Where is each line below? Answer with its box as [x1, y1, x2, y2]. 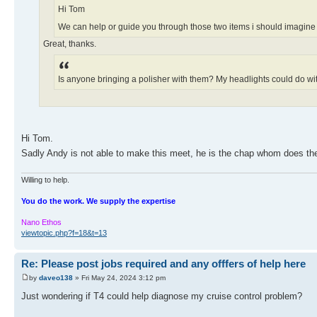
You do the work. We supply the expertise [21, 197, 175, 206]
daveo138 [39, 273, 73, 282]
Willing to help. [21, 175, 69, 185]
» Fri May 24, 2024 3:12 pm [73, 273, 166, 282]
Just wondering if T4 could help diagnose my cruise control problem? [21, 290, 302, 301]
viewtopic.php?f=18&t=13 [21, 229, 107, 238]
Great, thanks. [43, 39, 96, 50]
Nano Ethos [21, 218, 62, 227]
